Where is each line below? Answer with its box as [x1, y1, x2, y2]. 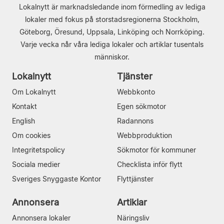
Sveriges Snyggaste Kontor [12, 174, 101, 183]
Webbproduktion [117, 130, 172, 139]
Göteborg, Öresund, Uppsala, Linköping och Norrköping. [19, 27, 204, 36]
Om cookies [12, 130, 50, 139]
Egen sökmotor [117, 101, 166, 110]
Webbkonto [117, 87, 155, 96]
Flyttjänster [117, 174, 153, 183]
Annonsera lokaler [12, 213, 70, 222]
